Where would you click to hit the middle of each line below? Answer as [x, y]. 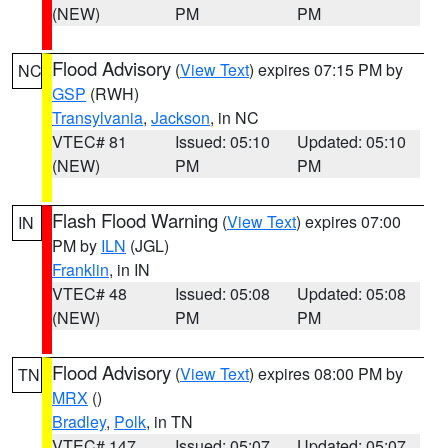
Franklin [80, 269]
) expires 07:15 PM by [326, 69]
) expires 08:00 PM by [326, 373]
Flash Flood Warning [135, 220]
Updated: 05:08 [352, 293]
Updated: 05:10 [352, 141]
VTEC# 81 [89, 141]
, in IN [129, 269]
